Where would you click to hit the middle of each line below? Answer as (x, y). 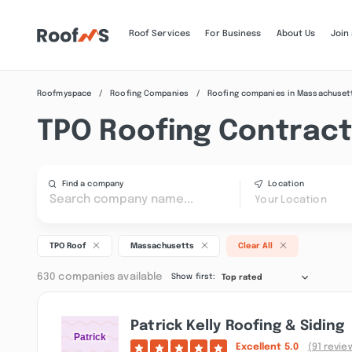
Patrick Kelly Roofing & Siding (238, 326)
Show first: (194, 277)
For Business (233, 35)
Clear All (255, 246)
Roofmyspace (64, 93)
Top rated (242, 277)
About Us (296, 35)
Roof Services (159, 35)
